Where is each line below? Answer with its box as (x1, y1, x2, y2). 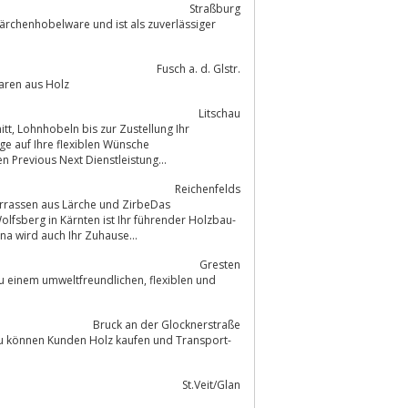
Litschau (199, 105, 240, 121)
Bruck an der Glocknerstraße (93, 316, 240, 332)
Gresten (199, 256, 240, 272)
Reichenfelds (175, 180, 240, 197)
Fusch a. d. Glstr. (157, 60, 240, 76)
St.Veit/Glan (182, 376, 240, 393)
